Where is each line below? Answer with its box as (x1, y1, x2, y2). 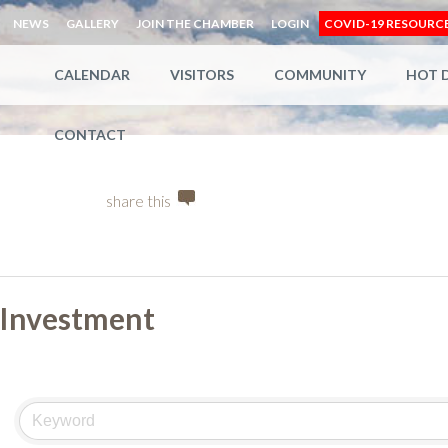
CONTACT (54, 126, 126, 143)
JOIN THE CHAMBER (136, 16, 254, 31)
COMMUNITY (274, 66, 366, 83)
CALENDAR (54, 66, 130, 83)
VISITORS (170, 66, 234, 83)
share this (106, 191, 172, 210)
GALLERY (66, 16, 119, 31)
